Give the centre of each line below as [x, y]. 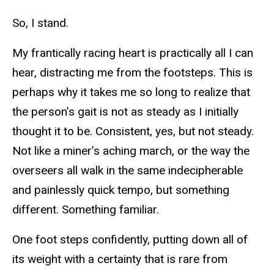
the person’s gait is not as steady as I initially [125, 111]
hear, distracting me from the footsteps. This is [132, 72]
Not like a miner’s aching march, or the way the [131, 150]
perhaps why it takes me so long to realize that [131, 92]
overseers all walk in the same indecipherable [128, 170]
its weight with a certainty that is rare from [120, 259]
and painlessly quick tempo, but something [121, 190]
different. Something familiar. [86, 209]
